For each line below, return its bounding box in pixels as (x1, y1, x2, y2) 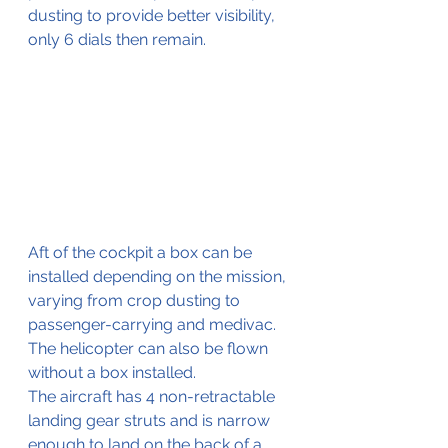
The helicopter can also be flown (28, 338, 272, 358)
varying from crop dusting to (28, 290, 244, 310)
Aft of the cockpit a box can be (28, 242, 256, 262)
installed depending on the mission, (28, 266, 290, 286)
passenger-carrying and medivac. (28, 314, 276, 334)
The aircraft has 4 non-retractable (28, 386, 279, 406)
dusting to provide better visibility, (28, 5, 279, 25)
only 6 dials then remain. (28, 29, 206, 49)
